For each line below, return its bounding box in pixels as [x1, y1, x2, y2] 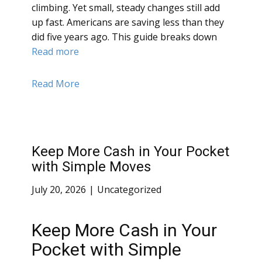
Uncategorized [97, 183, 161, 196]
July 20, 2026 [32, 183, 86, 196]
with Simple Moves [32, 158, 151, 175]
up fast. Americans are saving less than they [32, 16, 224, 29]
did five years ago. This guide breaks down [32, 30, 217, 44]
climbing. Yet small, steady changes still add [32, 1, 220, 15]
